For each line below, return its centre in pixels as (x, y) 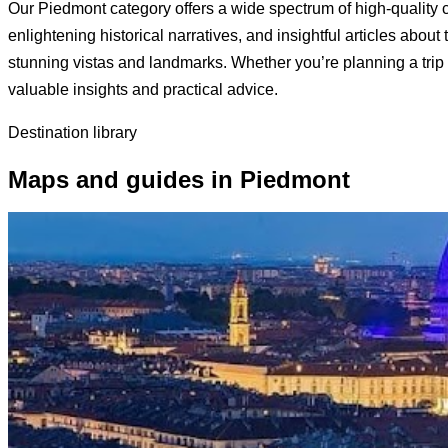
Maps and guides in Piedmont (179, 179)
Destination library (72, 132)
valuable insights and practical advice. (143, 89)
